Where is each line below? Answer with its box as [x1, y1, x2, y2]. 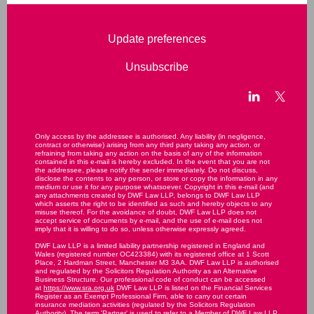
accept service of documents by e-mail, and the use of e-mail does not [35, 217, 262, 224]
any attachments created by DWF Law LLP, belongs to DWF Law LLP [35, 191, 260, 199]
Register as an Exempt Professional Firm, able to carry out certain [35, 292, 247, 300]
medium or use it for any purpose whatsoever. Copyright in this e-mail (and [35, 183, 274, 191]
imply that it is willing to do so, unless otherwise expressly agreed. [35, 225, 246, 233]
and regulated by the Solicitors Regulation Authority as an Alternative [35, 267, 257, 275]
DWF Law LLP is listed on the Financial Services [114, 284, 272, 292]
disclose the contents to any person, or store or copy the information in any [35, 175, 278, 182]
